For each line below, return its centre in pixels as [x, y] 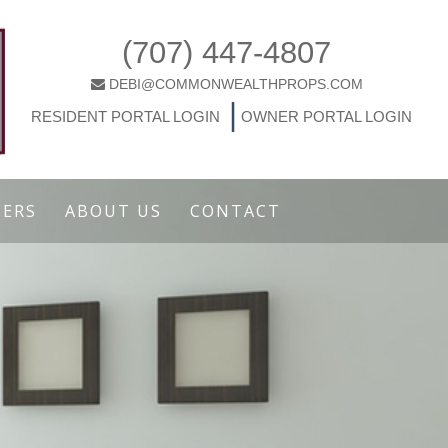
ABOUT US [113, 211]
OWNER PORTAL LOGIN [324, 116]
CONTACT [235, 211]
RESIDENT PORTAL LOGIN [125, 116]
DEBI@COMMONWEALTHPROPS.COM [235, 83]
